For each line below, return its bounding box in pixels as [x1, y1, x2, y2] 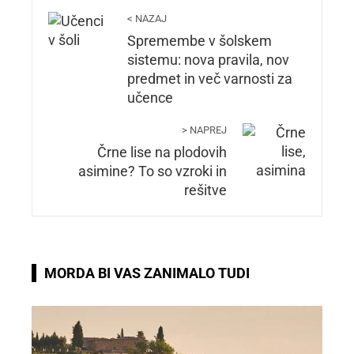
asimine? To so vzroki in [78, 164, 227, 179]
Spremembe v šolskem [127, 33, 272, 49]
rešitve [184, 183, 227, 198]
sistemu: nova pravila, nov [127, 52, 289, 68]
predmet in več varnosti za [127, 71, 292, 87]
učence [127, 90, 173, 106]
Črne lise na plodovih [97, 145, 227, 160]
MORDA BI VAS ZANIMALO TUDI [44, 265, 250, 281]
